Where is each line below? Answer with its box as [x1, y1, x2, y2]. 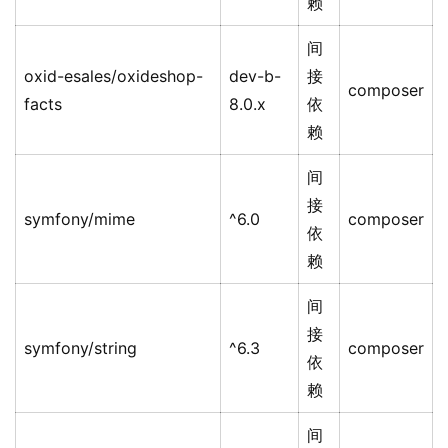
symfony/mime [24, 209, 135, 230]
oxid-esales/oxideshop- [24, 66, 203, 87]
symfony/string [24, 338, 137, 359]
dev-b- [229, 66, 281, 87]
